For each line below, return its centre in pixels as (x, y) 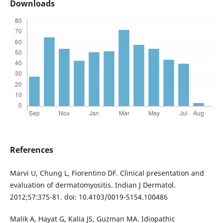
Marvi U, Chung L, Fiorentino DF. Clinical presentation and (107, 173)
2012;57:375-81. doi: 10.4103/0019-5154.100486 (89, 197)
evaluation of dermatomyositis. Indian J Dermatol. (93, 185)
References (31, 150)
